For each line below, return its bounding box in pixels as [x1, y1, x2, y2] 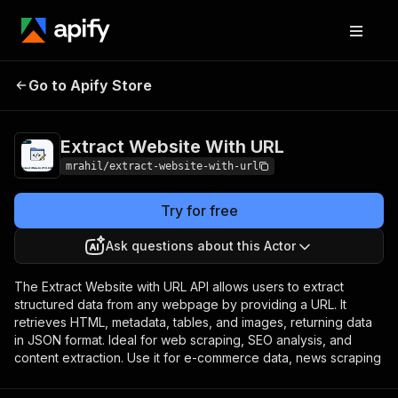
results [285, 90, 322, 104]
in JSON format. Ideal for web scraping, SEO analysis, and [14, 332, 352, 347]
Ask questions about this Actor [106, 238, 296, 253]
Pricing [250, 76, 286, 90]
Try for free [160, 202, 238, 219]
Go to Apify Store [28, 76, 152, 94]
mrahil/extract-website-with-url [66, 160, 259, 172]
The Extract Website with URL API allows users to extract [14, 279, 344, 294]
